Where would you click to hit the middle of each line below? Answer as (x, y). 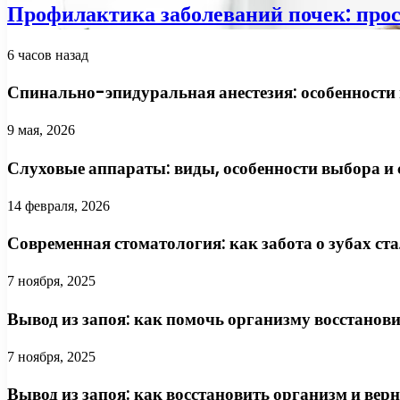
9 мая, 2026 (41, 130)
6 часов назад (48, 54)
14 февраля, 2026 (58, 205)
